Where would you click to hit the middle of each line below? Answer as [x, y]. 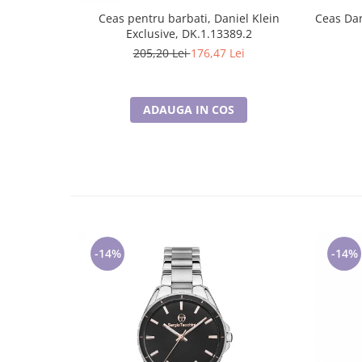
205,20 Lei [162, 53]
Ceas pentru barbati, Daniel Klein [189, 18]
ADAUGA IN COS [189, 109]
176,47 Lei [217, 53]
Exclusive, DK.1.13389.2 [189, 34]
